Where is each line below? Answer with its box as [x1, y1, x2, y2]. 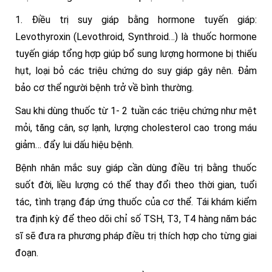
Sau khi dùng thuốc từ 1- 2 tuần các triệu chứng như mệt [15, 105, 257, 117]
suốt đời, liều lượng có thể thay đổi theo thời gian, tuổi [15, 179, 257, 191]
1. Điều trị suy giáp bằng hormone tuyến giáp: [15, 14, 257, 25]
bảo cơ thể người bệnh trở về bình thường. [15, 82, 194, 93]
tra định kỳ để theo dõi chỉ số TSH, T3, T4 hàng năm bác [15, 213, 257, 225]
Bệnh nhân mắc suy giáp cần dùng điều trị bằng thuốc [15, 162, 257, 174]
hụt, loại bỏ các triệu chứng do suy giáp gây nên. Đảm [15, 65, 257, 76]
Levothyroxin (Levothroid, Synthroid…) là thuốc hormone [15, 31, 257, 42]
